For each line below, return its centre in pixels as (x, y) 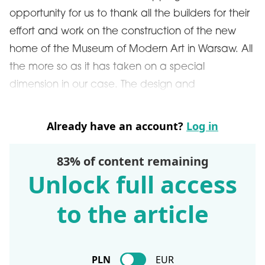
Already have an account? (117, 126)
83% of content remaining (132, 161)
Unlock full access (132, 184)
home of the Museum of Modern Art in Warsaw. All (131, 49)
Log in (202, 126)
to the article (132, 214)
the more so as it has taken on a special (107, 67)
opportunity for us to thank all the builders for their (130, 14)
